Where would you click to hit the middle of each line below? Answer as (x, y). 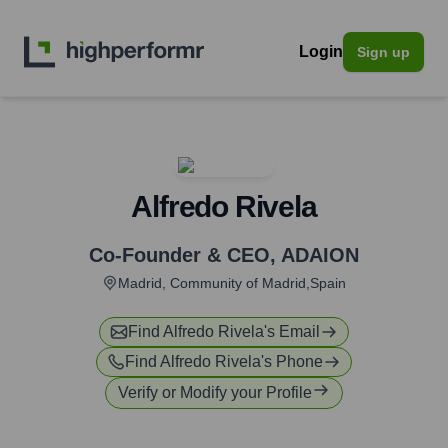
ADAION (320, 255)
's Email (292, 331)
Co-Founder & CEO (179, 255)
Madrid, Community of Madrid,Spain (232, 283)
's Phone (292, 361)
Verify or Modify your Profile (215, 392)
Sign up (383, 52)
